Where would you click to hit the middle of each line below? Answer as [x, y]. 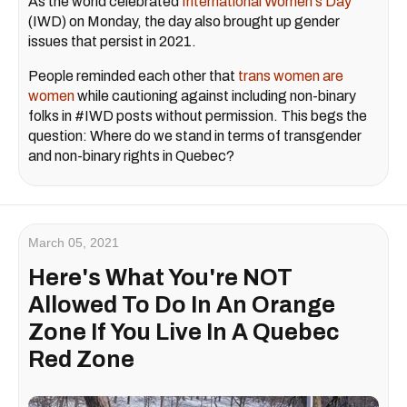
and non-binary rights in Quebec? [133, 156]
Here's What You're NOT [160, 278]
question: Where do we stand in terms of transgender [195, 136]
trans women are [291, 76]
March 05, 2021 [74, 243]
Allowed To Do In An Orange [182, 305]
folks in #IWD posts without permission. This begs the [198, 116]
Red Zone [81, 360]
